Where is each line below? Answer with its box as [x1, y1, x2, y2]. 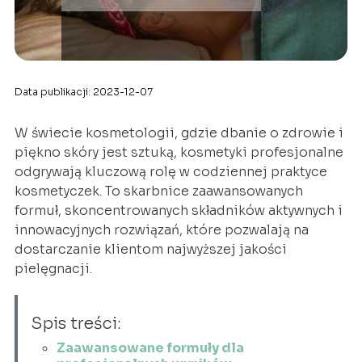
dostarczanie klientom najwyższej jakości [14, 240, 287, 258]
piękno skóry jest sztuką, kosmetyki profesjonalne [14, 143, 343, 161]
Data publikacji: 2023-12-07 [14, 85, 153, 98]
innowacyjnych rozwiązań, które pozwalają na [14, 221, 309, 238]
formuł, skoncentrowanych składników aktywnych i [14, 201, 343, 219]
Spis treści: [30, 313, 121, 334]
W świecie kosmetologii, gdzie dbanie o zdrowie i [14, 124, 343, 141]
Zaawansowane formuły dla [56, 339, 244, 356]
